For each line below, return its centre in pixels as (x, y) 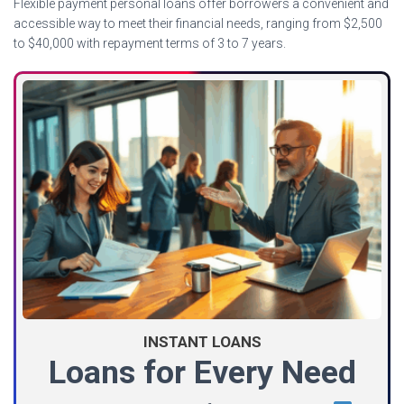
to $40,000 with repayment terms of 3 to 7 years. (150, 43)
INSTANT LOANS (202, 342)
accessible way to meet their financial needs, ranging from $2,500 (198, 23)
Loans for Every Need (202, 373)
